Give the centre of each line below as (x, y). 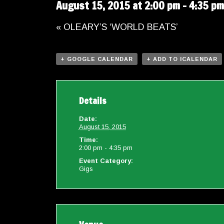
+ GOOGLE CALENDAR (97, 59)
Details (92, 101)
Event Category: (106, 161)
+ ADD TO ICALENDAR (182, 59)
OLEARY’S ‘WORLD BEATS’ (119, 27)
